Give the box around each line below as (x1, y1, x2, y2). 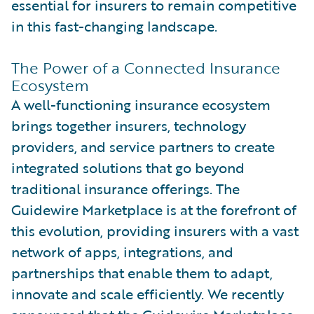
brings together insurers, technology (11, 114, 246, 136)
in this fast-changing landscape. (11, 15, 217, 36)
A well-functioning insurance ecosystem (11, 93, 271, 115)
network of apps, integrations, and (11, 240, 233, 262)
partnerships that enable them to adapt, (11, 261, 273, 283)
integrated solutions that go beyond (11, 156, 245, 178)
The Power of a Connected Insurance (11, 55, 280, 79)
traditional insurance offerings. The (11, 177, 240, 199)
